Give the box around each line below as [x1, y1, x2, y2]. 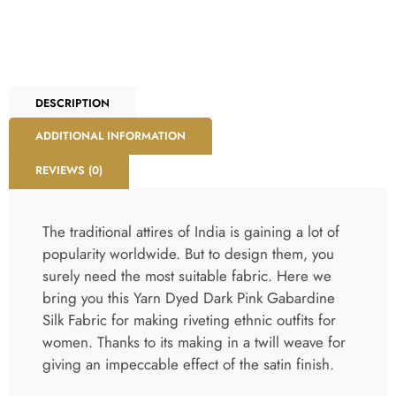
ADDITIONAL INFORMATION [35, 128, 186, 145]
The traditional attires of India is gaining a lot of [42, 221, 339, 243]
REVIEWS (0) [35, 163, 103, 179]
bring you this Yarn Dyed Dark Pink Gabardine [42, 287, 335, 309]
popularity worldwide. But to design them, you [42, 243, 334, 265]
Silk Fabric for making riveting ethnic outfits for [42, 309, 336, 331]
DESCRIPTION [35, 95, 110, 112]
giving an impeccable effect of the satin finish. [42, 354, 334, 376]
